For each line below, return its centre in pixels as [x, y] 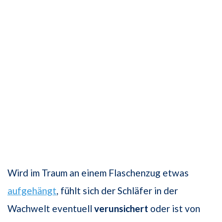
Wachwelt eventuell [51, 208]
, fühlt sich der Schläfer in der [117, 190]
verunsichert [121, 208]
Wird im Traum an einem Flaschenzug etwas [98, 172]
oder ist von [174, 208]
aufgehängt [32, 190]
